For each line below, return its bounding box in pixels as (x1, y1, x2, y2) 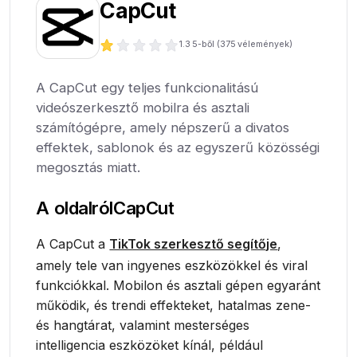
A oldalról (36, 197, 113, 218)
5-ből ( (191, 39, 220, 50)
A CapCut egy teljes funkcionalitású (36, 80, 259, 96)
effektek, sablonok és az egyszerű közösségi (36, 139, 320, 155)
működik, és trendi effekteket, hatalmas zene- (36, 297, 312, 313)
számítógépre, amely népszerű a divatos (36, 120, 290, 135)
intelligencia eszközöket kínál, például (36, 337, 264, 353)
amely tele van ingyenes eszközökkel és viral (36, 257, 308, 273)
